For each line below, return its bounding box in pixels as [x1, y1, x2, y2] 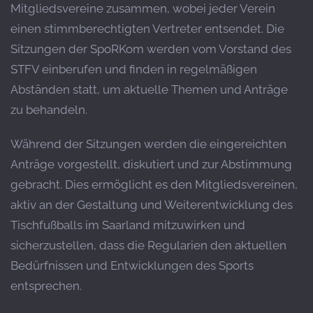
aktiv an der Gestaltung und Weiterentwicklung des [10, 198, 293, 212]
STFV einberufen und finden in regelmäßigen [10, 62, 257, 76]
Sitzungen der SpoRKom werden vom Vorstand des [10, 42, 291, 56]
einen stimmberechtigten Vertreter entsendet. [10, 22, 263, 36]
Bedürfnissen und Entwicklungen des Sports [10, 259, 254, 272]
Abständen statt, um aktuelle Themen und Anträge [10, 82, 288, 96]
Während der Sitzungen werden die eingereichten [10, 137, 286, 151]
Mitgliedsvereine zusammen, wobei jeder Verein [10, 1, 275, 15]
